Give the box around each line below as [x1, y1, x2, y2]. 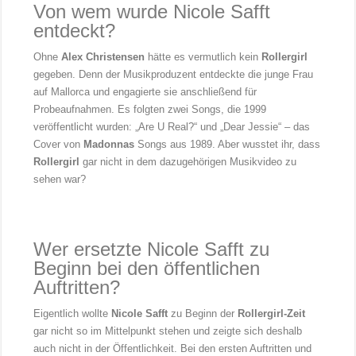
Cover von [33, 138, 84, 151]
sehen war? [33, 173, 87, 186]
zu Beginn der [168, 308, 238, 320]
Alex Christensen [61, 51, 145, 64]
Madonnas [83, 138, 135, 151]
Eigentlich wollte [33, 308, 112, 320]
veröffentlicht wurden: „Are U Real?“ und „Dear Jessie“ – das [33, 121, 311, 133]
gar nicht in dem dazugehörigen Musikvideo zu [79, 156, 297, 168]
